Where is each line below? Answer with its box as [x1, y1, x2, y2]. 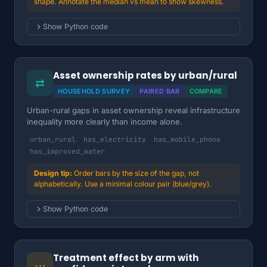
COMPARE [189, 87, 223, 95]
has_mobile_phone [154, 135, 221, 144]
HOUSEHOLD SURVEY [58, 87, 131, 95]
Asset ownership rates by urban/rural [53, 69, 237, 82]
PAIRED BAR [139, 87, 180, 95]
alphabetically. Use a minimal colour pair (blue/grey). [34, 179, 212, 188]
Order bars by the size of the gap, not [74, 169, 199, 178]
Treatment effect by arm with [53, 252, 199, 264]
